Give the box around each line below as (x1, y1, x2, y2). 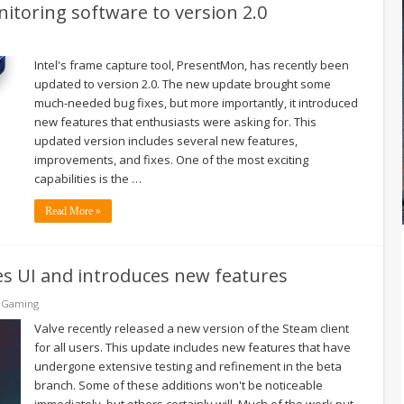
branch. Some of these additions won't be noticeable (34, 376, 323, 393)
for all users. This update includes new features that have (34, 338, 351, 355)
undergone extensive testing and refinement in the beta (34, 357, 342, 374)
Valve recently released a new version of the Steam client (34, 319, 349, 336)
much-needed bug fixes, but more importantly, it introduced (34, 94, 358, 111)
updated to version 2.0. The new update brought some (34, 75, 331, 92)
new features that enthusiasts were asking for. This (34, 113, 317, 130)
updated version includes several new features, (34, 132, 298, 149)
